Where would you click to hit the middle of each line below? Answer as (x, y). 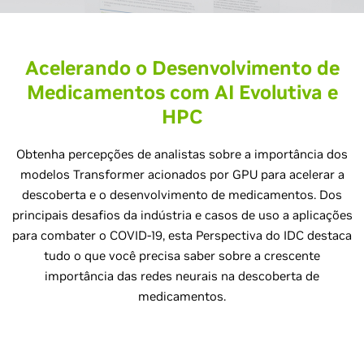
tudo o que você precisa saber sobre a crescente (182, 256)
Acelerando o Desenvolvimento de (182, 68)
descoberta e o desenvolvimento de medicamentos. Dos (182, 195)
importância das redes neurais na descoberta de (182, 276)
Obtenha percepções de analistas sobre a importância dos (182, 154)
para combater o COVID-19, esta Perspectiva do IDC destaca (182, 235)
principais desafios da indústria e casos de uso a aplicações (182, 215)
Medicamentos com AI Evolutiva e (182, 92)
